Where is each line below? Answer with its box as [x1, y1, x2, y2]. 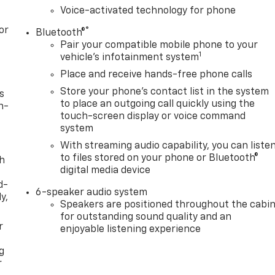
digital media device [60, 165, 151, 176]
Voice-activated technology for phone [60, 6, 236, 16]
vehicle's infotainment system [60, 52, 199, 63]
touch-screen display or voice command [60, 111, 246, 122]
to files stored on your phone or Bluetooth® [60, 153, 259, 163]
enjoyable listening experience [60, 224, 201, 234]
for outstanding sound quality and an [60, 212, 232, 222]
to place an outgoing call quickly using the [60, 99, 255, 109]
